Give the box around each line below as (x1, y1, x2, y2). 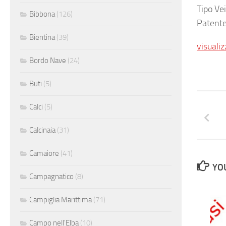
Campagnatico (29, 172, 74, 181)
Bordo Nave (29, 55, 66, 65)
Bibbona (29, 9, 55, 19)
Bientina (29, 32, 55, 42)
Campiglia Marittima (29, 195, 92, 204)
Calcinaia (29, 125, 55, 135)
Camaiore (29, 148, 59, 158)
